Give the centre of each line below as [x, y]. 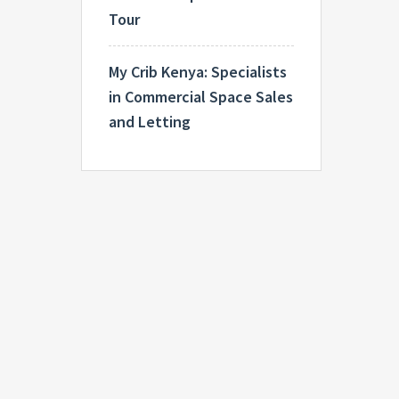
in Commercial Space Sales [201, 97]
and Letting [150, 122]
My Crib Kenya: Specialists [198, 72]
